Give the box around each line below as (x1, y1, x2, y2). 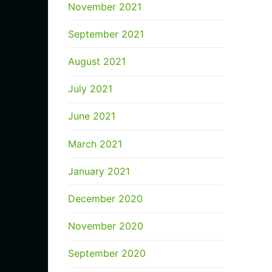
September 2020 (68, 247, 146, 260)
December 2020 (68, 192, 143, 205)
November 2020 (68, 220, 143, 233)
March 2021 (68, 137, 122, 150)
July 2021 (68, 83, 112, 95)
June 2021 (68, 110, 115, 123)
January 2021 (68, 165, 130, 177)
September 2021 (68, 27, 144, 40)
